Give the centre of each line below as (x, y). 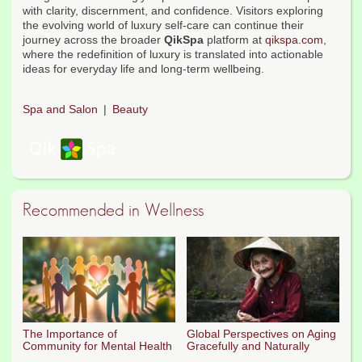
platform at (234, 40)
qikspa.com (294, 40)
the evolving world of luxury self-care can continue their (163, 25)
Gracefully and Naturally (248, 345)
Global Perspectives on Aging (261, 333)
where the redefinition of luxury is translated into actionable (173, 55)
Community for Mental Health (97, 345)
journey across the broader (93, 40)
